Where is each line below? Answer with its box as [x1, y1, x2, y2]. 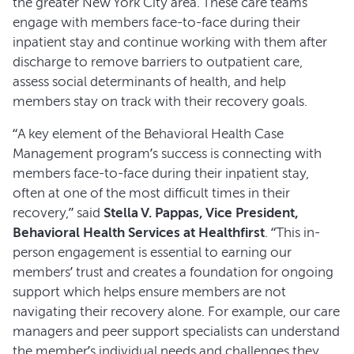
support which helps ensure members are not [13, 284, 286, 299]
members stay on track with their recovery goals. [13, 93, 307, 109]
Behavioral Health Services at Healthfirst [13, 224, 265, 240]
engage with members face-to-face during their [13, 14, 300, 30]
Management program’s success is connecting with [13, 145, 322, 161]
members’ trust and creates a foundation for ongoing [13, 264, 333, 280]
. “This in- [265, 224, 320, 240]
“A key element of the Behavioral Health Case [13, 126, 284, 141]
